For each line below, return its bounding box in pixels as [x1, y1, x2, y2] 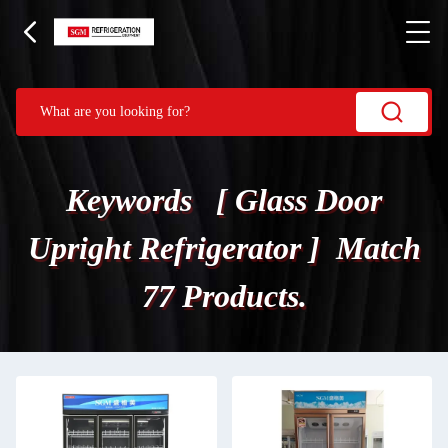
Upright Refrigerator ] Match [27, 230, 421, 266]
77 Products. [141, 278, 307, 314]
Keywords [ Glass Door [66, 182, 382, 218]
